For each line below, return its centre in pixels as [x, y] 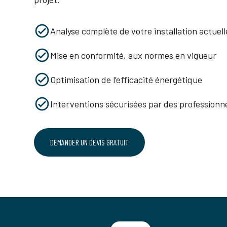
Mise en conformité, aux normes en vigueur [134, 55]
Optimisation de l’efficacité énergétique [126, 79]
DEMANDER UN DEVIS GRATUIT [90, 142]
